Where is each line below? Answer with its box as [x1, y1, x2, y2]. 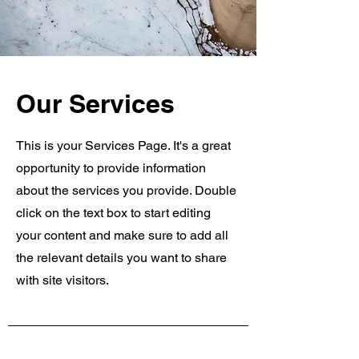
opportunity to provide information [16, 160, 206, 175]
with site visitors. [16, 272, 109, 288]
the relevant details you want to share [16, 250, 227, 265]
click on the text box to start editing [16, 205, 211, 220]
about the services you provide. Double [16, 183, 236, 198]
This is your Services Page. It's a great [16, 138, 231, 153]
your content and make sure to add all [16, 228, 228, 243]
